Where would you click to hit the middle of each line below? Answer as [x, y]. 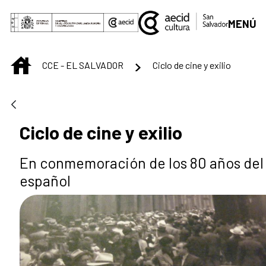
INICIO [43, 62]
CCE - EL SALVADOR [83, 65]
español [45, 181]
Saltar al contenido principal [69, 12]
